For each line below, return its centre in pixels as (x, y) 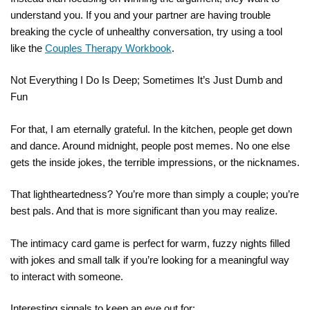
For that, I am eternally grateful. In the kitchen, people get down (151, 129)
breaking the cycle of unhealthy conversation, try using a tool (146, 31)
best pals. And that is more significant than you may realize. (144, 211)
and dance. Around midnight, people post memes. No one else (150, 145)
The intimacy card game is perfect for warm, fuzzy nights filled (150, 243)
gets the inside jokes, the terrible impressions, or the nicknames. (155, 162)
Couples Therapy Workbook (108, 48)
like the (28, 48)
